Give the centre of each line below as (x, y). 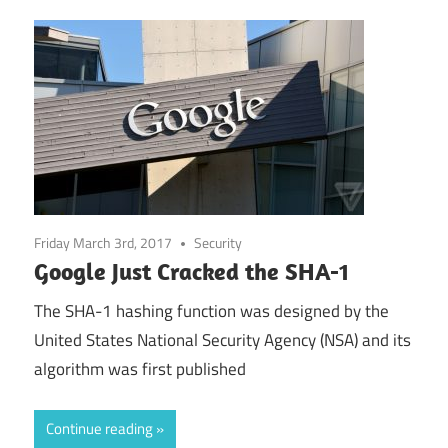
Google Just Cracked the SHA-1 (191, 270)
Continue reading (99, 428)
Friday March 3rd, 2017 (103, 242)
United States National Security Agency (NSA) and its (222, 340)
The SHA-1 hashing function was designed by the (211, 311)
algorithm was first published (140, 369)
